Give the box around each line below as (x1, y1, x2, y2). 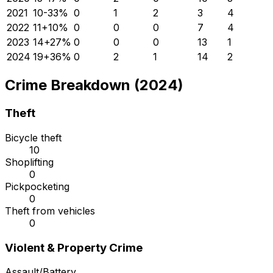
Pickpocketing (5, 180, 69, 193)
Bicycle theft (5, 132, 62, 144)
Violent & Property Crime (5, 240, 143, 255)
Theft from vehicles (5, 205, 95, 218)
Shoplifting (5, 156, 54, 169)
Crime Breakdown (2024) (5, 76, 183, 94)
